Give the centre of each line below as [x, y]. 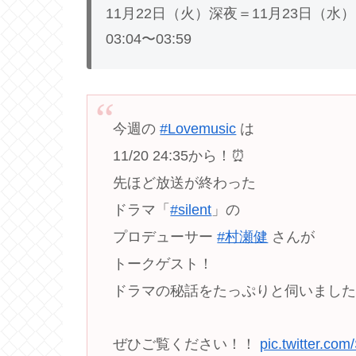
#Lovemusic [198, 129]
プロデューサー [165, 237]
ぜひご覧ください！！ [187, 344]
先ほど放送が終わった [185, 183]
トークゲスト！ [163, 264]
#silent [191, 210]
